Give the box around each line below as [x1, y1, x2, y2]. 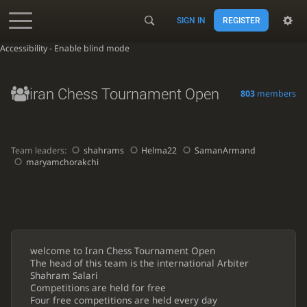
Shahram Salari [29, 269, 98, 282]
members [255, 88, 297, 100]
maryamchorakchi [26, 156, 99, 169]
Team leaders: [10, 145, 69, 157]
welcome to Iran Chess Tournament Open [29, 244, 215, 257]
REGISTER [222, 15, 260, 25]
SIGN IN [177, 15, 206, 25]
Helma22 [141, 145, 177, 157]
